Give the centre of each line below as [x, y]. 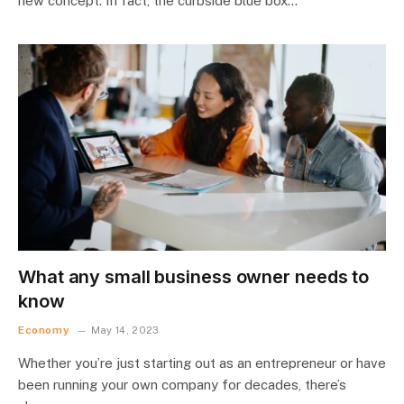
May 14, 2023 [125, 330]
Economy [44, 330]
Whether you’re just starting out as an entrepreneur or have [202, 363]
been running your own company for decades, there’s [182, 385]
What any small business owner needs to [194, 277]
